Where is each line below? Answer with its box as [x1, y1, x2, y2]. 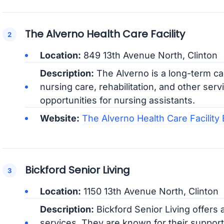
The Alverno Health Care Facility [24, 27, 185, 41]
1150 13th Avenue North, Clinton [80, 186, 218, 197]
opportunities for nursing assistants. [39, 95, 195, 106]
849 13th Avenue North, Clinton [80, 50, 217, 61]
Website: [39, 113, 79, 124]
